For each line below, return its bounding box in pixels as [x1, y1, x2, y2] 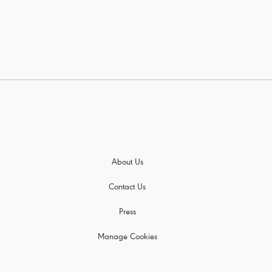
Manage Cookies [97, 233, 157, 243]
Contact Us [109, 183, 146, 193]
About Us [111, 158, 143, 168]
